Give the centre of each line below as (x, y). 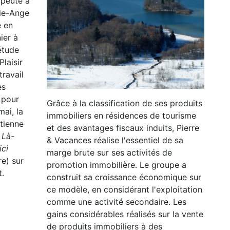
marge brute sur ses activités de (109, 152)
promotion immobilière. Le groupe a (117, 165)
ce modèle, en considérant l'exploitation (124, 189)
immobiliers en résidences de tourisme (121, 115)
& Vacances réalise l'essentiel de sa (115, 140)
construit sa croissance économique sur (124, 177)
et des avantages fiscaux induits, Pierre (123, 128)
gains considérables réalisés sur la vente (125, 214)
